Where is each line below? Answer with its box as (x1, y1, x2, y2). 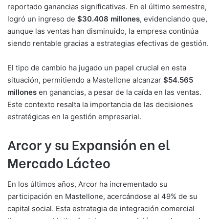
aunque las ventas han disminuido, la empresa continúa (7, 26, 198, 36)
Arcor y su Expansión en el (7, 134, 170, 154)
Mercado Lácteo (7, 153, 110, 172)
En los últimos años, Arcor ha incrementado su (7, 179, 168, 189)
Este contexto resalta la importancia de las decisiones (7, 100, 193, 109)
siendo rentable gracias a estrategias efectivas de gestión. (7, 39, 209, 48)
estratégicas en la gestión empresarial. (7, 112, 141, 122)
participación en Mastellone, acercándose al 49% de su (7, 191, 197, 201)
